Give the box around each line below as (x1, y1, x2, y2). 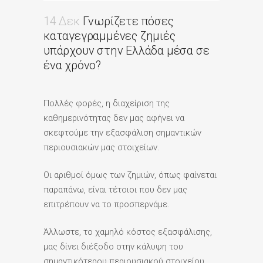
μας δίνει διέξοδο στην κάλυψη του (43, 241, 183, 252)
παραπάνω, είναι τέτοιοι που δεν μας (43, 184, 187, 195)
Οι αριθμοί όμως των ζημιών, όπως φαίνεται (43, 169, 217, 180)
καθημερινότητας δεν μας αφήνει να (43, 112, 184, 123)
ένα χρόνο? (43, 58, 102, 72)
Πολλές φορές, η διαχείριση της (43, 97, 170, 109)
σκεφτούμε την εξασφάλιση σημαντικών (43, 127, 201, 138)
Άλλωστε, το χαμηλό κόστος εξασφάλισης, (43, 226, 212, 237)
